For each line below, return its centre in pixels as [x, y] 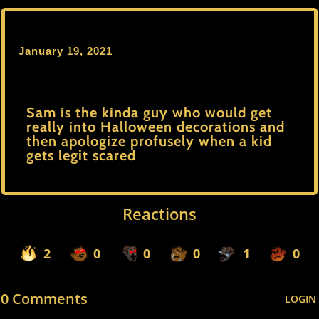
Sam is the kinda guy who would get [149, 113]
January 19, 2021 [66, 51]
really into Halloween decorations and [156, 127]
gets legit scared [81, 155]
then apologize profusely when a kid [149, 141]
